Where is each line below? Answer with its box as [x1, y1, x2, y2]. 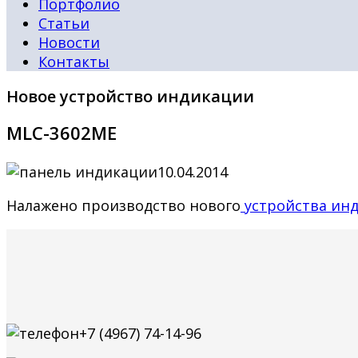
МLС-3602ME [6, 120, 117, 145]
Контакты [38, 52, 109, 71]
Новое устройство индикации [6, 86, 254, 107]
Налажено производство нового [6, 195, 241, 215]
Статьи [38, 14, 89, 33]
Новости [38, 33, 100, 52]
